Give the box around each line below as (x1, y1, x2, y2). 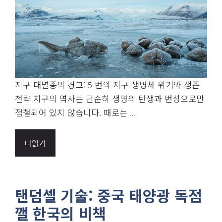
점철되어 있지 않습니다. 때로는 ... (15, 106, 136, 118)
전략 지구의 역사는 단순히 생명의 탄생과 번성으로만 (15, 92, 204, 105)
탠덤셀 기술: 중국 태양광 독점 (15, 184, 202, 206)
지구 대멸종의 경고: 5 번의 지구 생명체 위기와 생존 (15, 78, 200, 91)
